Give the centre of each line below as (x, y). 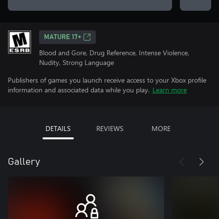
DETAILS (58, 128)
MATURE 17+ (63, 37)
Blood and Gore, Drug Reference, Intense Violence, (114, 53)
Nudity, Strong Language (77, 62)
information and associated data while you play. (79, 90)
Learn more (170, 90)
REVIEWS (109, 128)
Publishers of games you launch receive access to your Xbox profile (107, 80)
